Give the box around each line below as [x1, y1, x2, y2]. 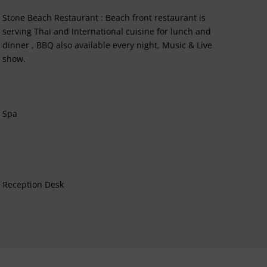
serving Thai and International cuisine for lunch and [2, 25, 212, 37]
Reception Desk [2, 178, 64, 190]
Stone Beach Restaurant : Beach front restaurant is [2, 11, 206, 23]
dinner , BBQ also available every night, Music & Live [2, 39, 213, 51]
